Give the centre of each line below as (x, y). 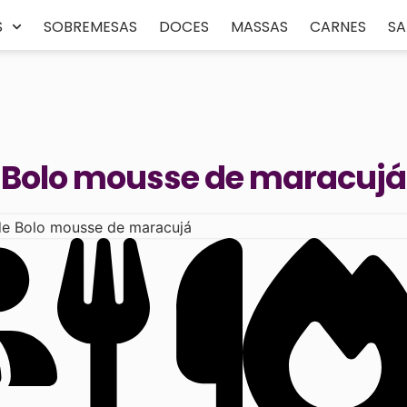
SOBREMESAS (91, 27)
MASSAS (260, 27)
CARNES (338, 27)
